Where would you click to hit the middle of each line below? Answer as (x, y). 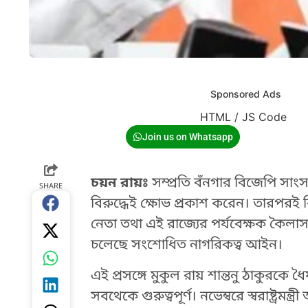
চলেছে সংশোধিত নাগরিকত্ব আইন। (186, 246)
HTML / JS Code (243, 117)
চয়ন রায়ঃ (119, 184)
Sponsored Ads (246, 94)
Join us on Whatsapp (188, 137)
